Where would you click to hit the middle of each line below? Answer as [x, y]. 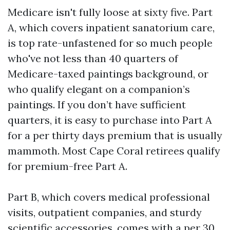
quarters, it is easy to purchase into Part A [110, 120]
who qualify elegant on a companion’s [99, 89]
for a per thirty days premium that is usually [115, 135]
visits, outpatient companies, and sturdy [105, 212]
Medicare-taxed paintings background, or [108, 74]
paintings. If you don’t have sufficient [97, 104]
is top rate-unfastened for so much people [110, 43]
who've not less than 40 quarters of [93, 58]
